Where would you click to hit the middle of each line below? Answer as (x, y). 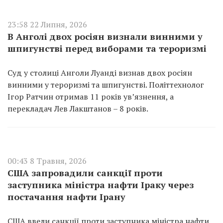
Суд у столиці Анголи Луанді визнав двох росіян (100, 73)
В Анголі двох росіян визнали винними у (105, 36)
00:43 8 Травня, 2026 (47, 161)
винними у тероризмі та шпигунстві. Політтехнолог (106, 85)
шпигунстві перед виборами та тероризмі (107, 48)
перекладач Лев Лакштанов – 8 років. (78, 109)
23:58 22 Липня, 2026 (47, 24)
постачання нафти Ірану (66, 197)
